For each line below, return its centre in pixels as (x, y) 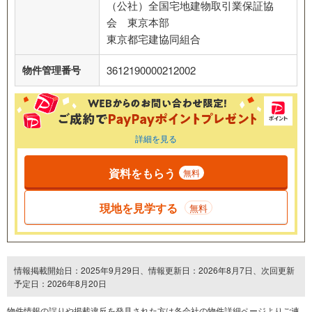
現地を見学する (139, 208)
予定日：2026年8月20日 (60, 283)
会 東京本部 (138, 22)
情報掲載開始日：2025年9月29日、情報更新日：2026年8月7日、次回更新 (154, 270)
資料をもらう (142, 173)
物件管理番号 (52, 69)
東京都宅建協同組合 (154, 38)
